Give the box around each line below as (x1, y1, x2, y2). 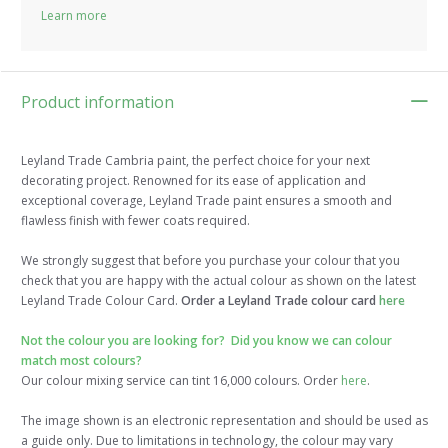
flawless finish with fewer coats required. (21, 212, 250, 230)
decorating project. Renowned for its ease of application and (21, 172, 366, 190)
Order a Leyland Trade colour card (178, 292, 379, 310)
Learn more (41, 7, 107, 25)
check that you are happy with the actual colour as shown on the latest (21, 272, 416, 290)
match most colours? (21, 352, 142, 370)
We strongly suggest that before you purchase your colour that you (21, 252, 400, 270)
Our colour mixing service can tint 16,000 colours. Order (21, 372, 341, 390)
